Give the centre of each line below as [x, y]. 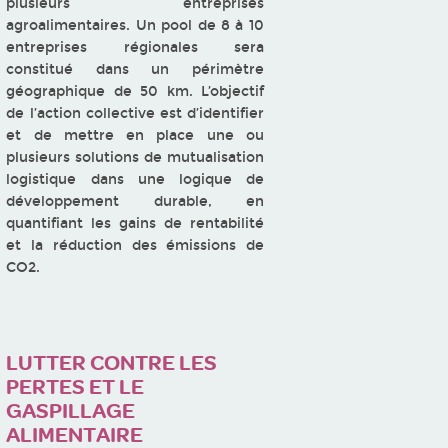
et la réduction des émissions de [135, 245]
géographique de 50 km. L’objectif [135, 91]
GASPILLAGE [71, 410]
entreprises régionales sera [135, 47]
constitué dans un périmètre [135, 69]
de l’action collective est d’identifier [135, 113]
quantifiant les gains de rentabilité [135, 223]
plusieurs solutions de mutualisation [135, 157]
